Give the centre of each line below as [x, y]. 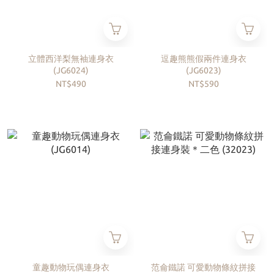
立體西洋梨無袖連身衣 [71, 59]
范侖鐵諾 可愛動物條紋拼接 [203, 267]
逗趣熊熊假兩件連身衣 [203, 59]
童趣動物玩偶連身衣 [71, 267]
